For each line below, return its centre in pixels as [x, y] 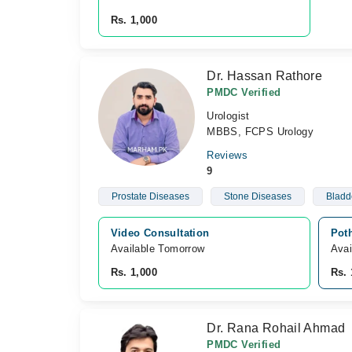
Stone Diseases [257, 196]
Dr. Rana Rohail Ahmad [276, 328]
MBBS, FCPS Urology [260, 132]
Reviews [227, 155]
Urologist [228, 116]
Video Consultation [160, 233]
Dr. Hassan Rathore [265, 76]
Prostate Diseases [150, 196]
